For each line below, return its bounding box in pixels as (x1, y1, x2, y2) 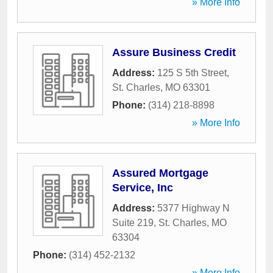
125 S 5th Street (157, 68, 227, 78)
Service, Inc (112, 182, 173, 194)
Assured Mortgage (112, 167, 208, 179)
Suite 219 (112, 218, 154, 228)
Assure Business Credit (112, 46, 236, 58)
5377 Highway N (157, 203, 230, 213)
